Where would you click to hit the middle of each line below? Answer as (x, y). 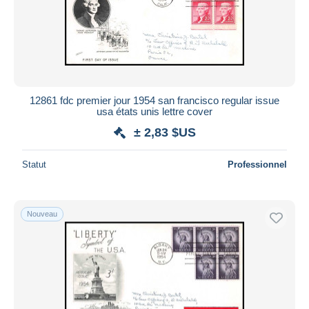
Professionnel (257, 164)
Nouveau (42, 213)
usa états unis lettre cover (154, 111)
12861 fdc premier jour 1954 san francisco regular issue (154, 100)
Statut (34, 164)
